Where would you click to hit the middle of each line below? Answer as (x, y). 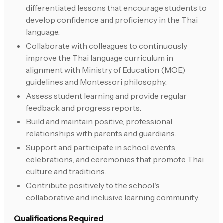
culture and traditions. (66, 171)
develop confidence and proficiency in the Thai (112, 20)
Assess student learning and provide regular (106, 96)
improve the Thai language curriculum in (100, 58)
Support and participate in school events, (101, 148)
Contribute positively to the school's (93, 185)
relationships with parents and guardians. (101, 134)
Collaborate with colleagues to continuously (107, 46)
